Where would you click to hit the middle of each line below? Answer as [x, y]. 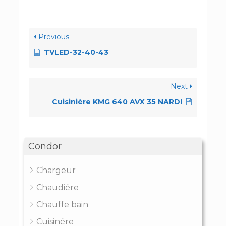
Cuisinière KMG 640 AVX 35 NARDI [117, 102]
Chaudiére [57, 187]
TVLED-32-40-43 [76, 52]
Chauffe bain [62, 204]
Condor [45, 146]
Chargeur [56, 170]
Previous [52, 37]
